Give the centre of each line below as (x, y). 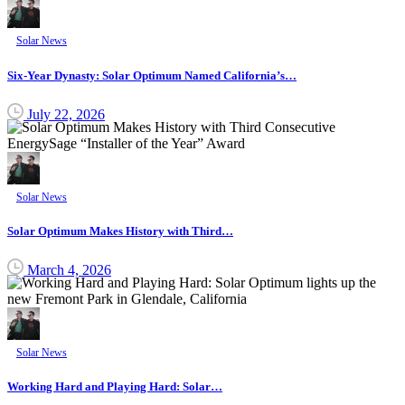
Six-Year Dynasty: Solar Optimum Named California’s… (152, 75)
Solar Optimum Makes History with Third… (120, 231)
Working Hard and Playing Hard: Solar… (115, 387)
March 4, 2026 (69, 270)
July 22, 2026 (66, 114)
